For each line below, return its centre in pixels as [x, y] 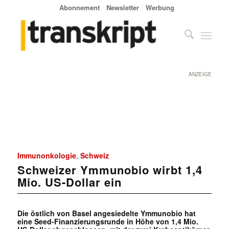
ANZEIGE [200, 74]
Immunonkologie [47, 155]
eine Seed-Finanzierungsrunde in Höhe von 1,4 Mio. [108, 221]
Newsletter [123, 7]
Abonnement [80, 7]
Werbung [160, 7]
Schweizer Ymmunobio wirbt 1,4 [110, 169]
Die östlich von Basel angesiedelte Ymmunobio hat [106, 213]
